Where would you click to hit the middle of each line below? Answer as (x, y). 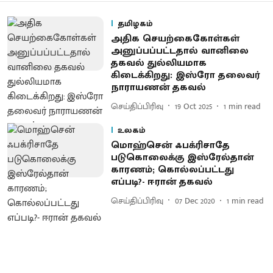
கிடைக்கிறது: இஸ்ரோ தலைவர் (185, 75)
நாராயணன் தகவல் (160, 87)
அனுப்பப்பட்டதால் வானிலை (179, 51)
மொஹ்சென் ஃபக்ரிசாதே (170, 145)
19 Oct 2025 (193, 106)
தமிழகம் (135, 23)
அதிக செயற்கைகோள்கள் (175, 39)
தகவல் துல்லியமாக (158, 63)
